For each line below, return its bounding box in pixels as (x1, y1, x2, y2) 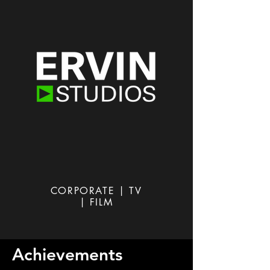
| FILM (79, 196, 113, 209)
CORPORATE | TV (50, 184, 142, 197)
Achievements (12, 244, 122, 265)
